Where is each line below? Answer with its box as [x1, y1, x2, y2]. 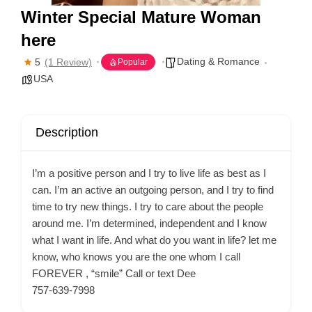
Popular [118, 57, 148, 67]
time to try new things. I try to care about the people [32, 201, 263, 212]
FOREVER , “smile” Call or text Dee [32, 267, 196, 279]
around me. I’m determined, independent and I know [32, 217, 267, 229]
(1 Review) [45, 56, 92, 68]
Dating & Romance [177, 56, 260, 67]
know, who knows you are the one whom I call [32, 251, 240, 263]
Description [36, 125, 98, 139]
